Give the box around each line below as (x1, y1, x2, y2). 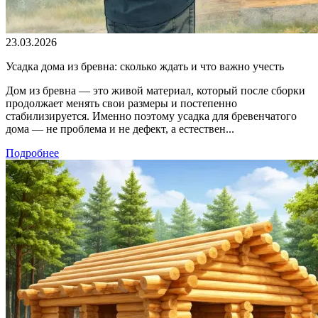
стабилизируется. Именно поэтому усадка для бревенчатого (6, 109, 297, 122)
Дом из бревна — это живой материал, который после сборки (6, 84, 305, 97)
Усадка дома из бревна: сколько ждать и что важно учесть (6, 60, 284, 72)
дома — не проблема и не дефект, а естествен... (6, 122, 234, 135)
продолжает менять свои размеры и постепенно (6, 97, 237, 109)
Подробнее (6, 146, 59, 159)
